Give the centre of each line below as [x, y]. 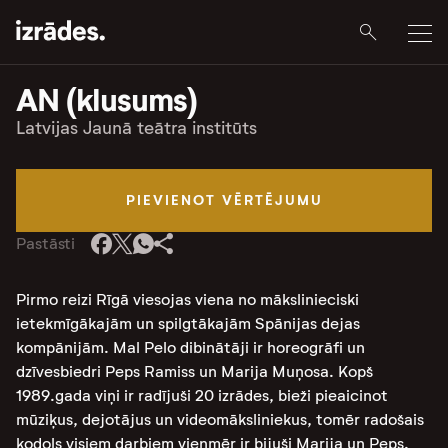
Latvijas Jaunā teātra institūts [136, 128]
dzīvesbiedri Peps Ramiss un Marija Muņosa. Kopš [194, 371]
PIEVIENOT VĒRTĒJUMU [224, 200]
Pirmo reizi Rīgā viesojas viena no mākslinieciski [187, 299]
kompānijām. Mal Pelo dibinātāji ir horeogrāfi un [190, 347]
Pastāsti [46, 243]
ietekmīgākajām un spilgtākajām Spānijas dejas [188, 323]
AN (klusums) [106, 100]
